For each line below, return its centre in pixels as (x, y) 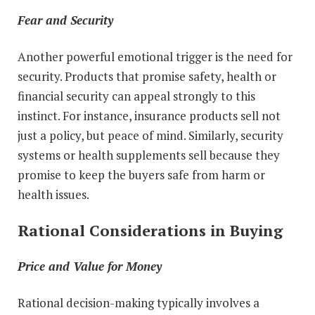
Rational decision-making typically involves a (139, 302)
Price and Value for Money (90, 266)
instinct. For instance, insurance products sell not (149, 115)
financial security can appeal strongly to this (136, 96)
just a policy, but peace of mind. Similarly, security (150, 135)
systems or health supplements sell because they (149, 155)
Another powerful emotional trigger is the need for (155, 56)
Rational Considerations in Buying (150, 230)
